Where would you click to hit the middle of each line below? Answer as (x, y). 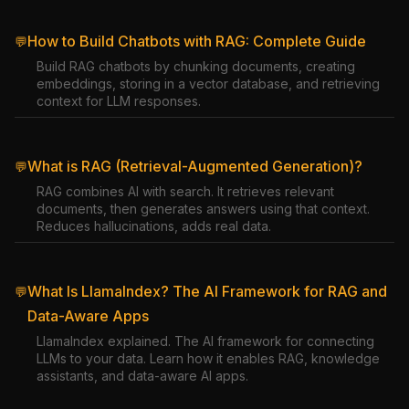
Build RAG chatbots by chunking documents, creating (196, 66)
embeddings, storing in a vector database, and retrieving (208, 84)
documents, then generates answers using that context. (203, 209)
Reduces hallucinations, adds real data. (154, 226)
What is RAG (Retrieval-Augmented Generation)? (195, 166)
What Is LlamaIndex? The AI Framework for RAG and (207, 291)
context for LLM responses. (119, 101)
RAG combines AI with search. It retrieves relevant (185, 191)
